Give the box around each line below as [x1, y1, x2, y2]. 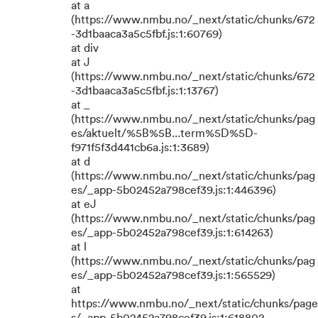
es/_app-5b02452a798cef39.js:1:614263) [71, 227, 273, 238]
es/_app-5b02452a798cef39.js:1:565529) [71, 270, 275, 281]
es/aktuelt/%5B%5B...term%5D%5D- [71, 128, 258, 139]
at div [71, 43, 99, 54]
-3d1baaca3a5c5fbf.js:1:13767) [71, 85, 219, 97]
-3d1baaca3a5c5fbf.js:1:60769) [71, 28, 222, 40]
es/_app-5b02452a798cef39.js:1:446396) [71, 185, 276, 196]
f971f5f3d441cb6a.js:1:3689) [71, 142, 209, 153]
